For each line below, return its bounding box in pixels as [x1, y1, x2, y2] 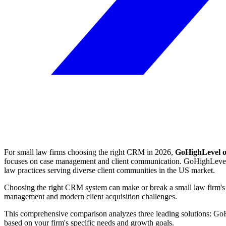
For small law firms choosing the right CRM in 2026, [4, 147, 175, 156]
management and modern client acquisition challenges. [4, 192, 177, 201]
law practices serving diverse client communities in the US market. [4, 165, 215, 175]
